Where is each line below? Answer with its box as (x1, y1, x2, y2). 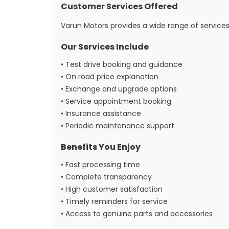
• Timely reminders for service (61, 196, 168, 207)
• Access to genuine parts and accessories (61, 209, 213, 219)
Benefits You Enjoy (61, 141, 141, 153)
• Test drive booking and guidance (61, 59, 182, 70)
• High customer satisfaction (61, 184, 163, 194)
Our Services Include (61, 41, 149, 53)
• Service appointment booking (61, 96, 171, 106)
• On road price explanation (61, 72, 158, 82)
